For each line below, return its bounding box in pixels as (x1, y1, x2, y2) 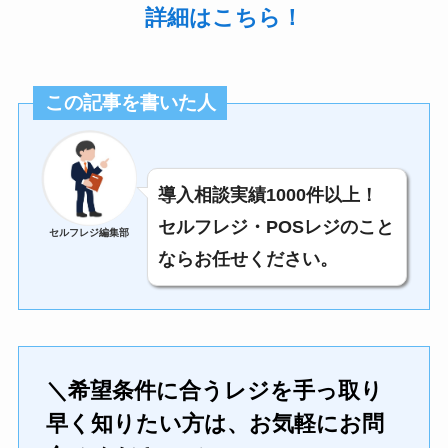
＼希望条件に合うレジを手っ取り (45, 377, 383, 403)
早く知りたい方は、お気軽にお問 (45, 410, 384, 436)
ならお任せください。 (158, 249, 339, 270)
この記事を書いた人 (44, 92, 216, 114)
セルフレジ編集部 (49, 227, 130, 239)
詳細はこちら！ (145, 4, 303, 30)
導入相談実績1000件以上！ (158, 185, 379, 206)
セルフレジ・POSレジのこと (158, 217, 395, 238)
